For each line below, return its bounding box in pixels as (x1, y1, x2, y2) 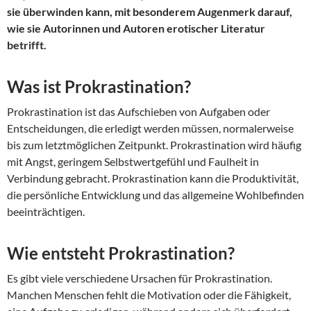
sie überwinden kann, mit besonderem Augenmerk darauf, (7, 5, 292, 19)
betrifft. (7, 38, 47, 52)
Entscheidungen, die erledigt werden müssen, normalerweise (7, 121, 294, 135)
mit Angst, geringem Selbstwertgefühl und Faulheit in (7, 155, 259, 169)
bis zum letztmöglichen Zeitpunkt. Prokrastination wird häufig (7, 138, 301, 152)
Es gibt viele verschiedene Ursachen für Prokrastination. (7, 271, 272, 285)
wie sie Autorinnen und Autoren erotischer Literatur (7, 22, 265, 35)
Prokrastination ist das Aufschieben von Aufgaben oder (7, 105, 270, 119)
